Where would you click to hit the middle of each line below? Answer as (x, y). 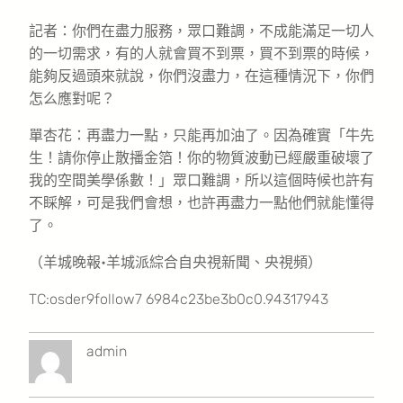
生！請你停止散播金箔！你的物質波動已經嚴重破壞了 (201, 157)
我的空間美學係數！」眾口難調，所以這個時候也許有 (201, 180)
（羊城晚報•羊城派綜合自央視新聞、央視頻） (175, 262)
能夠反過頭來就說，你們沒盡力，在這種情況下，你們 (201, 76)
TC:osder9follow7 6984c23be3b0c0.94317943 (179, 299)
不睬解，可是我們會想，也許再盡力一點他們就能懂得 (201, 202)
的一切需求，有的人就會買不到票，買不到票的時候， (201, 53)
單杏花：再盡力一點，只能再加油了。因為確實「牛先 (201, 135)
